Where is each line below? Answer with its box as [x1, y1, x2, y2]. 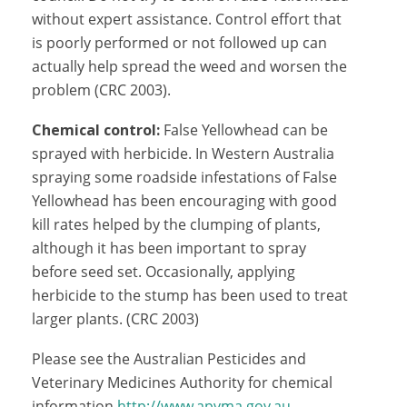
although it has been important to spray [32, 238, 306, 258]
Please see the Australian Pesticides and [32, 349, 306, 369]
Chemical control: [32, 120, 164, 140]
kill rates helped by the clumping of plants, [32, 214, 321, 234]
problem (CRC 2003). [32, 80, 171, 100]
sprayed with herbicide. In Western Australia [32, 144, 334, 164]
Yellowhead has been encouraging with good [32, 191, 337, 211]
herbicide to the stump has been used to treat [32, 285, 348, 305]
